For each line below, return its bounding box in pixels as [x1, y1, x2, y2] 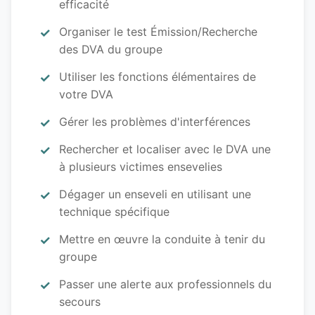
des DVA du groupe [59, 42, 162, 57]
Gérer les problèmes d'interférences [59, 115, 250, 129]
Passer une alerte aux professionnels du [59, 277, 271, 292]
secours [59, 295, 101, 309]
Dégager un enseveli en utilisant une [59, 187, 251, 202]
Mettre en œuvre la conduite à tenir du [59, 232, 265, 247]
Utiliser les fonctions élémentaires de [59, 70, 256, 84]
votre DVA [59, 87, 113, 102]
